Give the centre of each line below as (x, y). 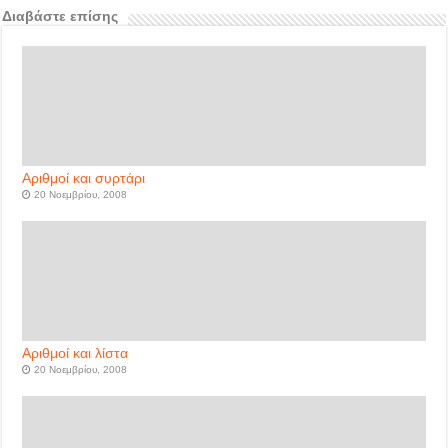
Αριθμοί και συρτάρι (84, 178)
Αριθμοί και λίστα (75, 353)
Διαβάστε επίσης (60, 16)
